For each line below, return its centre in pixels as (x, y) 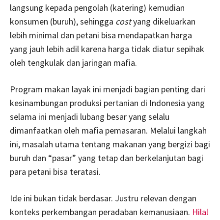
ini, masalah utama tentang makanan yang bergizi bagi (110, 144)
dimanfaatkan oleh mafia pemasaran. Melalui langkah (108, 131)
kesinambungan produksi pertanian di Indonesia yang (107, 103)
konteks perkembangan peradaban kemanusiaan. (101, 212)
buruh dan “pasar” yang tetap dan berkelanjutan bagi (107, 158)
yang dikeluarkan (163, 22)
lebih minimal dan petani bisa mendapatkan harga (101, 35)
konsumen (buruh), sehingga (63, 22)
